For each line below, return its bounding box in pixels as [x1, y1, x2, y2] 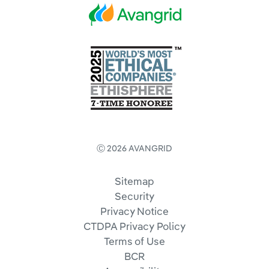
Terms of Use [104, 235, 165, 247]
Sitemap [115, 175, 154, 187]
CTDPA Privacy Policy [83, 220, 186, 232]
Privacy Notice [100, 205, 169, 217]
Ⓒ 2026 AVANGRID [97, 143, 172, 153]
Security [115, 190, 154, 202]
